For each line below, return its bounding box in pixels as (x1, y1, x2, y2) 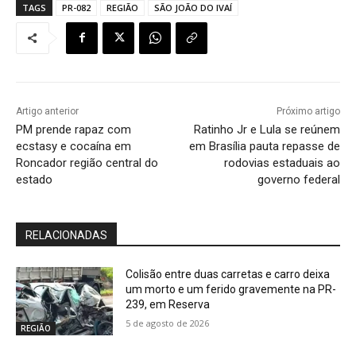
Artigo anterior (16, 105, 79, 117)
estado (16, 172, 52, 187)
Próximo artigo (276, 105, 340, 117)
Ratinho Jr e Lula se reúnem (193, 122, 340, 137)
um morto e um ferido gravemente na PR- (126, 282, 337, 296)
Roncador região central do (16, 155, 158, 170)
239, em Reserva (126, 297, 211, 311)
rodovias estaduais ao (223, 155, 340, 170)
